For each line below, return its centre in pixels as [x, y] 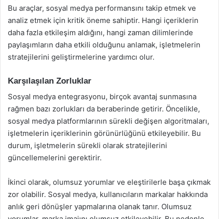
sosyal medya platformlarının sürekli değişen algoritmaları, [109, 121]
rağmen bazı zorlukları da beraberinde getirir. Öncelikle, [104, 109]
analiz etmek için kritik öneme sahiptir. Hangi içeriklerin [103, 20]
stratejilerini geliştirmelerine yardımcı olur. [81, 57]
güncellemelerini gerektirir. [55, 158]
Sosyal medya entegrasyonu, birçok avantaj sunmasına [102, 97]
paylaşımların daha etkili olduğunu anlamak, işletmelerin [104, 44]
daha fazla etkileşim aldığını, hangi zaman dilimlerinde [100, 32]
